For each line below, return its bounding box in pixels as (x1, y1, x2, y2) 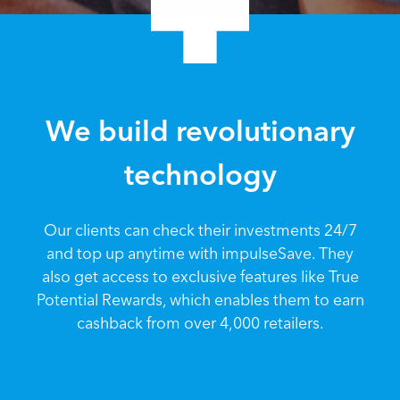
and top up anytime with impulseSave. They (46, 243, 354, 262)
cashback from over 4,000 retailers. (76, 312, 324, 332)
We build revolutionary (45, 112, 355, 148)
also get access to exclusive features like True (41, 266, 359, 286)
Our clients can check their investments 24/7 (43, 220, 357, 239)
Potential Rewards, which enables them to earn (36, 289, 364, 309)
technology (123, 156, 277, 192)
